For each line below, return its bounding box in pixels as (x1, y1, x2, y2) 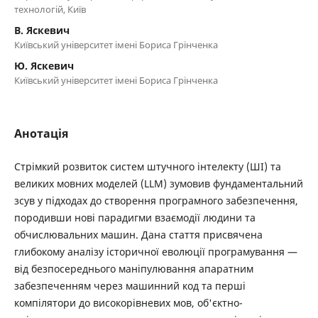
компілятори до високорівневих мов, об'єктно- (13, 295, 243, 309)
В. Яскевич (13, 23, 70, 37)
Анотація (13, 125, 68, 141)
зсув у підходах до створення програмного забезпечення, (13, 193, 298, 207)
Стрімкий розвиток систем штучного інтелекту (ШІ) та (13, 159, 281, 173)
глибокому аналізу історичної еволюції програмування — (13, 244, 297, 258)
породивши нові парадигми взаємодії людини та (13, 210, 256, 224)
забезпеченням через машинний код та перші (13, 278, 246, 292)
